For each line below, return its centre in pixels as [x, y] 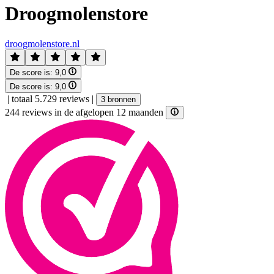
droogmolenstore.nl [42, 43]
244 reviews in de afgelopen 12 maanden [85, 112]
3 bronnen [118, 99]
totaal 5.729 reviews [50, 98]
